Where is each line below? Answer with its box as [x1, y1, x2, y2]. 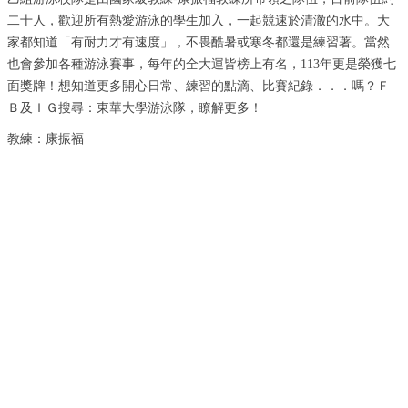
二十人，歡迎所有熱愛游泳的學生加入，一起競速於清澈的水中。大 [7, 14, 390, 27]
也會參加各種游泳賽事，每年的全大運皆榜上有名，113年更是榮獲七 [7, 57, 396, 71]
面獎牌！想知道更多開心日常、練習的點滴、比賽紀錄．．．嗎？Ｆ [7, 79, 390, 93]
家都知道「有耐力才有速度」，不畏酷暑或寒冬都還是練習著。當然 [7, 36, 390, 49]
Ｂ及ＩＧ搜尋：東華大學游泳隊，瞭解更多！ [7, 101, 262, 115]
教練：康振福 [7, 131, 84, 146]
